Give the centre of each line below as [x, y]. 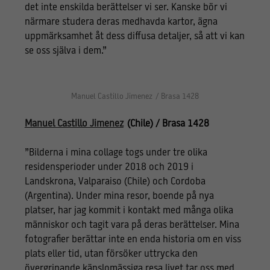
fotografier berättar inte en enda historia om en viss [133, 240]
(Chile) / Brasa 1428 [167, 124]
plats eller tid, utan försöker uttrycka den [111, 254]
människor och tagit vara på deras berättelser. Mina [132, 225]
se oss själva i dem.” [65, 51]
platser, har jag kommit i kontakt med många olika [129, 211]
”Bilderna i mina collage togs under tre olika [116, 153]
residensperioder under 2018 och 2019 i [109, 167]
